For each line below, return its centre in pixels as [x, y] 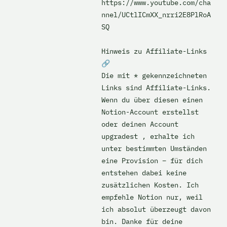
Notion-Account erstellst [150, 112]
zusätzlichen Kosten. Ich [150, 185]
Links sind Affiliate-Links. [156, 88]
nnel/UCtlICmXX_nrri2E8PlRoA [156, 15]
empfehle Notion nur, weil [152, 197]
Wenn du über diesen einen [152, 100]
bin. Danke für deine [142, 221]
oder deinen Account [140, 124]
